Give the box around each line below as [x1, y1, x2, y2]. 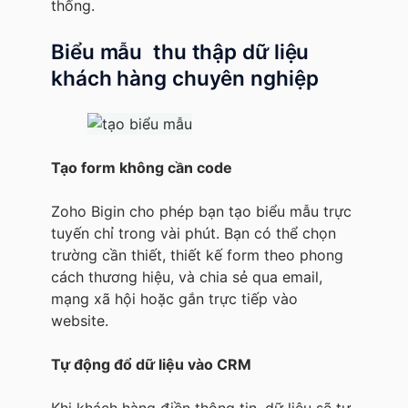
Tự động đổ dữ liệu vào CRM [51, 354, 251, 373]
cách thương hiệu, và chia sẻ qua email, [51, 267, 322, 286]
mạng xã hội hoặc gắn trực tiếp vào [51, 289, 298, 308]
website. [51, 311, 108, 330]
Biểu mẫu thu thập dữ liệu [51, 38, 310, 64]
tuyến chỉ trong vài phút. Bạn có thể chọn [51, 223, 336, 242]
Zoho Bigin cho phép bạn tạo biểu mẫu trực [51, 201, 352, 220]
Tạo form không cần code [51, 158, 232, 177]
